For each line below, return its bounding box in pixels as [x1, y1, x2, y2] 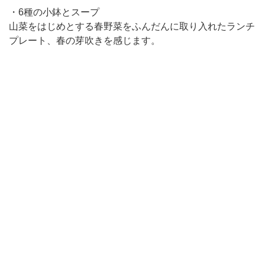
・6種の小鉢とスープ [9, 7, 99, 17]
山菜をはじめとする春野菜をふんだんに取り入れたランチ [9, 21, 255, 31]
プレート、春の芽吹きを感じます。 [9, 35, 160, 46]
